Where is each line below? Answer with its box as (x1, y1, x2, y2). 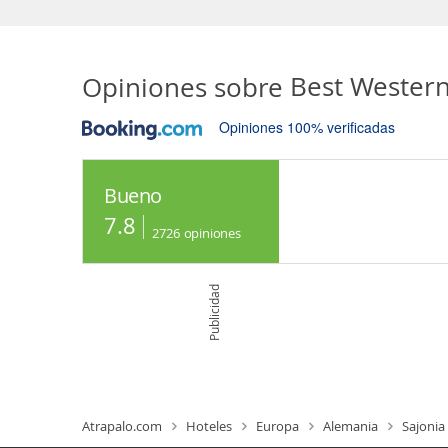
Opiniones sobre (82, 69, 283, 105)
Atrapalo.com (82, 417, 162, 436)
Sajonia (402, 417, 445, 436)
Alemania (323, 417, 378, 436)
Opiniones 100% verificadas (219, 117, 395, 138)
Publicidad (205, 283, 222, 341)
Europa (256, 417, 299, 436)
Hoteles (186, 417, 232, 436)
